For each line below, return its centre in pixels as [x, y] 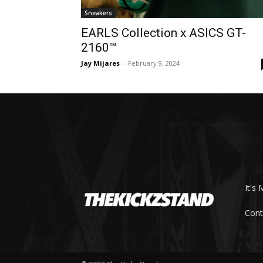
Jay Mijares [100, 63]
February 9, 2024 [154, 63]
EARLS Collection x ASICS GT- [163, 33]
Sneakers [98, 13]
